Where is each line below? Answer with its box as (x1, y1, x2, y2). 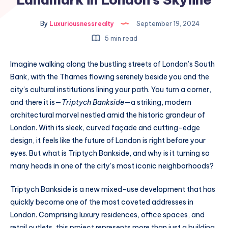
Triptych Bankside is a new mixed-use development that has (10, 184, 215, 194)
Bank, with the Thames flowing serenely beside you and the (10, 72, 209, 81)
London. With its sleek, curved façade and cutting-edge (10, 123, 200, 132)
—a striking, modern (124, 98, 191, 107)
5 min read (103, 35, 137, 42)
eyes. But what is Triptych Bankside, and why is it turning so (10, 149, 210, 158)
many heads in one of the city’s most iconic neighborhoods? (10, 161, 214, 170)
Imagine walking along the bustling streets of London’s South (10, 60, 215, 69)
